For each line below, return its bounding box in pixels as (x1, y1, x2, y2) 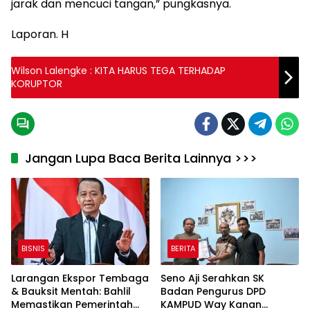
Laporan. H (11, 26, 69, 42)
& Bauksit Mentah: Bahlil (11, 284, 131, 298)
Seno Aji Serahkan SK (161, 271, 264, 285)
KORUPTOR (11, 77, 62, 91)
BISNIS (21, 242, 45, 254)
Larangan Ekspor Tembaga (11, 271, 149, 285)
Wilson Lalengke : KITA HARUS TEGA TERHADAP (11, 64, 226, 77)
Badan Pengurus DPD (161, 284, 266, 298)
